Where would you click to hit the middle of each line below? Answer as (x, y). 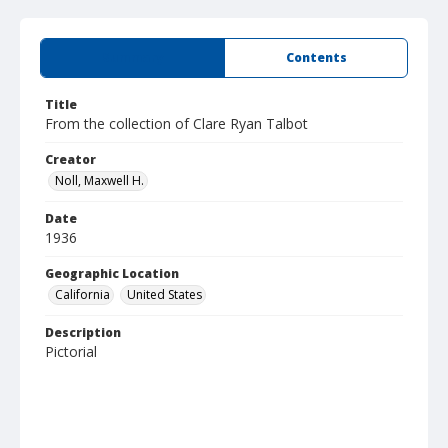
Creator (70, 159)
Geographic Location (112, 273)
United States (164, 294)
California (82, 294)
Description (83, 332)
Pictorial (71, 351)
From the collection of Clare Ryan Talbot (176, 123)
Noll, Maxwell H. (99, 180)
